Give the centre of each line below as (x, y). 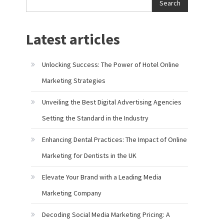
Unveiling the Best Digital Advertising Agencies (112, 102)
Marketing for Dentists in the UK (89, 155)
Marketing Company (72, 193)
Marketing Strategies (74, 80)
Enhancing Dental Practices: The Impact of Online (114, 139)
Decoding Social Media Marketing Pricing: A (106, 214)
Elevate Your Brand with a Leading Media (102, 177)
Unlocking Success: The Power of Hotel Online (110, 64)
